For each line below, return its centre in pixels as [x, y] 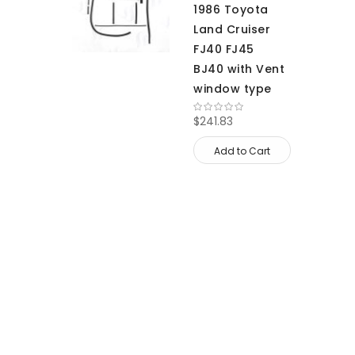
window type [233, 89]
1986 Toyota [231, 10]
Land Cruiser [232, 29]
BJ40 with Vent [239, 69]
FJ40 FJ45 [224, 49]
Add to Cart [242, 151]
